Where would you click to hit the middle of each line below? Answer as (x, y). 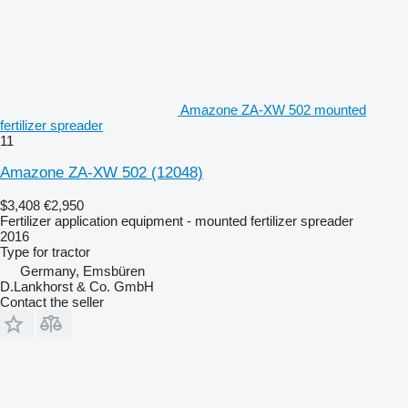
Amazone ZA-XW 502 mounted (273, 109)
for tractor (61, 251)
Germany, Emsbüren (82, 270)
